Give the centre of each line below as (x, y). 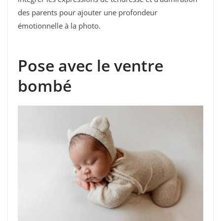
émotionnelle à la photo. (60, 25)
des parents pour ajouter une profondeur (88, 12)
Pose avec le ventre (91, 66)
